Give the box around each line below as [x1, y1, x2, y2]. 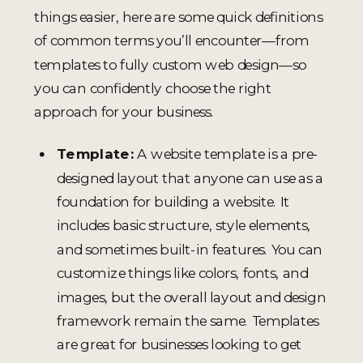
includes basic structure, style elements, [57, 216, 311, 234]
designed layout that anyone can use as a [57, 169, 323, 186]
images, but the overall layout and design [57, 288, 326, 305]
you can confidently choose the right [34, 79, 271, 96]
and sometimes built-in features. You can [57, 240, 322, 258]
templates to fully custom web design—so [34, 55, 306, 73]
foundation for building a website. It [57, 192, 289, 210]
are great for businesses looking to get [57, 335, 302, 353]
